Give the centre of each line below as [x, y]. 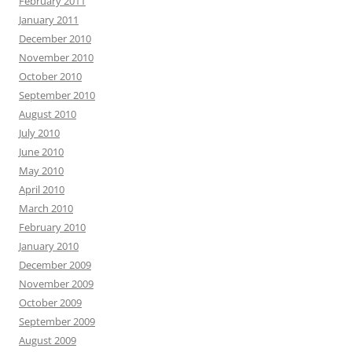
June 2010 [41, 152]
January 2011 [49, 20]
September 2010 [57, 95]
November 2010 [56, 57]
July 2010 [39, 133]
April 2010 [42, 189]
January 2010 [49, 246]
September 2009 [57, 321]
